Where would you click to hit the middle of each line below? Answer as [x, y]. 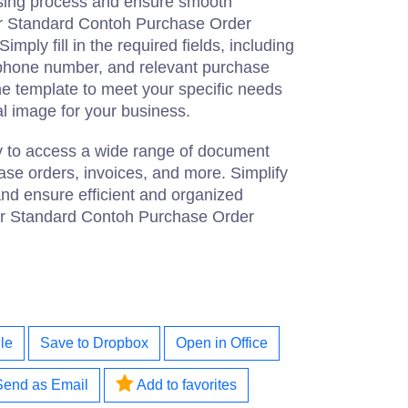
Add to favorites [185, 385]
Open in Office [222, 343]
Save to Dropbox [94, 343]
